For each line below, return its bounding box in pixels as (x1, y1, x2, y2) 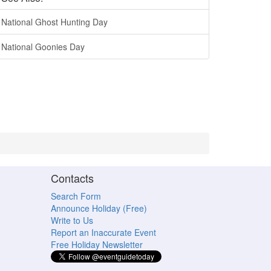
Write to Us (50, 214, 93, 226)
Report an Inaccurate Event (50, 226, 156, 238)
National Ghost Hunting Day (1, 16, 108, 28)
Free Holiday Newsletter (50, 238, 143, 250)
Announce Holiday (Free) (50, 202, 147, 214)
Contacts (50, 170, 94, 186)
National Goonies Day (1, 41, 85, 53)
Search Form (50, 190, 101, 202)
